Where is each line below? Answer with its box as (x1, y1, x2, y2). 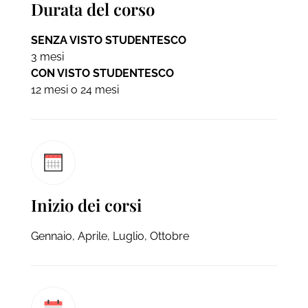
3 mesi (30, 49, 64, 63)
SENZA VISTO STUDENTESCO (30, 33, 186, 47)
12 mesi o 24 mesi (30, 82, 119, 96)
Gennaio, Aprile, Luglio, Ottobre (30, 229, 189, 243)
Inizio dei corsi (30, 193, 142, 216)
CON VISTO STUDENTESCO (30, 66, 174, 80)
